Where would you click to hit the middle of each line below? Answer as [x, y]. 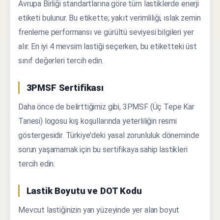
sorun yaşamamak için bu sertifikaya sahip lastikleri [103, 150]
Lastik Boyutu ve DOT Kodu [84, 191]
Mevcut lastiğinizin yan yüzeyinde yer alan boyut [99, 210]
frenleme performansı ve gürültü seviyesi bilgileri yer [106, 32]
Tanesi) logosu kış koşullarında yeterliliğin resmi [97, 121]
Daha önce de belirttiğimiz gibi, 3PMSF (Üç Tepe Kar [106, 107]
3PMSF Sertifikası [65, 88]
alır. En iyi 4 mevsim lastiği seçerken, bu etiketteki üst [108, 47]
